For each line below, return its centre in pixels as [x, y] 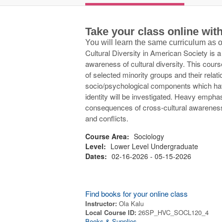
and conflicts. [107, 118]
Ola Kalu [131, 203]
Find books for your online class [137, 194]
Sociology [148, 136]
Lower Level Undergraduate [153, 146]
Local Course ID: [112, 212]
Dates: [96, 156]
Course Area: [107, 136]
